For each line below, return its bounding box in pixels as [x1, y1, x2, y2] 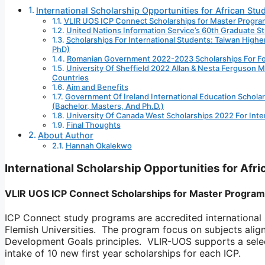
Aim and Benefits [66, 82, 128, 92]
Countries [52, 73, 89, 83]
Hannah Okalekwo [65, 141, 132, 151]
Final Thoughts [66, 120, 121, 130]
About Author [37, 130, 93, 141]
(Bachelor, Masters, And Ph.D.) [52, 101, 164, 111]
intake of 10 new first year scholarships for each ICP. [5, 247, 241, 260]
